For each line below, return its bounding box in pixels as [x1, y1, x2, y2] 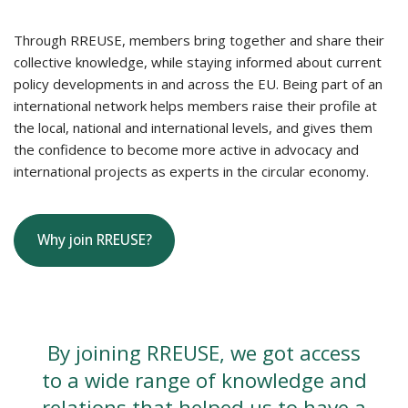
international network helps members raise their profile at [14, 97, 377, 115]
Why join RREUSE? [36, 230, 152, 250]
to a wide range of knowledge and [41, 366, 367, 394]
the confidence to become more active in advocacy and [14, 140, 359, 158]
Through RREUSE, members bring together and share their [14, 31, 384, 49]
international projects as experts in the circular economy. [14, 162, 369, 180]
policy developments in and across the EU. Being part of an [14, 75, 382, 93]
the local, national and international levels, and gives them [14, 118, 372, 137]
